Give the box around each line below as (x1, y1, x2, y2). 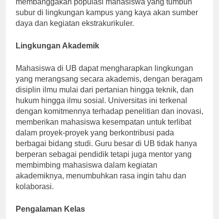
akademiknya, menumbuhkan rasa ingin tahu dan (16, 171, 186, 180)
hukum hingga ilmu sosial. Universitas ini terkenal (16, 96, 187, 105)
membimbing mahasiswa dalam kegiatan (16, 160, 157, 169)
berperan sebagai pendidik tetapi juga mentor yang (16, 150, 192, 158)
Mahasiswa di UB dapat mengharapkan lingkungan (16, 64, 193, 72)
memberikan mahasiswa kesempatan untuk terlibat (16, 117, 191, 126)
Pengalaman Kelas (16, 204, 85, 213)
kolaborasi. (16, 182, 54, 191)
